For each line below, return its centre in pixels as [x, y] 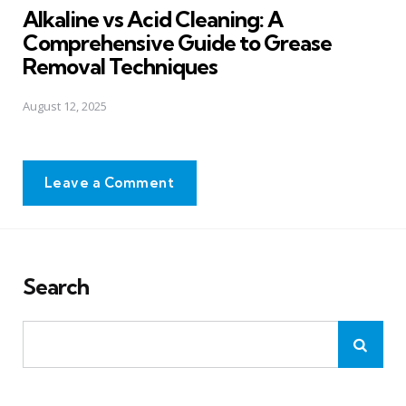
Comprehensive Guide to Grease [177, 43]
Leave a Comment [110, 182]
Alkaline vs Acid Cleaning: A [153, 19]
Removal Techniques [120, 67]
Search [56, 286]
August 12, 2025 [65, 106]
